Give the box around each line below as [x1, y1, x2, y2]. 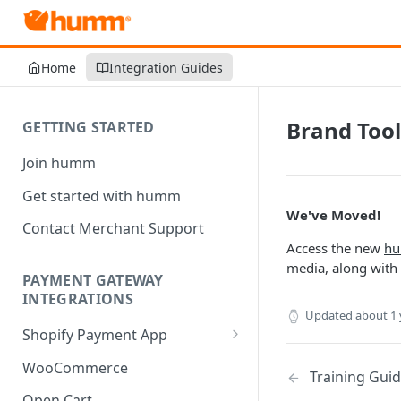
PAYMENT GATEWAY [22, 270, 164, 291]
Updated [305, 307, 353, 323]
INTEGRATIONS [22, 289, 133, 310]
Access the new [286, 239, 384, 257]
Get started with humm [22, 185, 181, 206]
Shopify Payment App [22, 325, 167, 346]
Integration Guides [109, 58, 223, 76]
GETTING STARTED [22, 117, 155, 137]
